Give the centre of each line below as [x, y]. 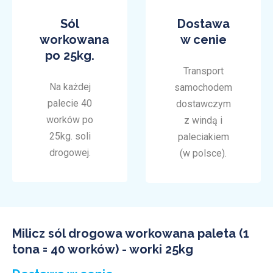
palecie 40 [70, 104]
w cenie [203, 40]
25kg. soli [70, 136]
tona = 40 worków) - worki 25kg [103, 250]
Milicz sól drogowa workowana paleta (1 [131, 234]
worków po [70, 120]
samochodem [203, 88]
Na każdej [70, 87]
